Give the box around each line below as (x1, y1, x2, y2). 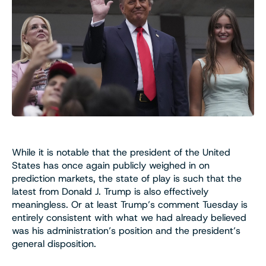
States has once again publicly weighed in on (12, 159, 210, 172)
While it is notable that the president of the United (12, 145, 230, 159)
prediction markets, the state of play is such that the (12, 172, 242, 185)
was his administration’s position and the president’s (12, 224, 240, 237)
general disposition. (12, 237, 99, 250)
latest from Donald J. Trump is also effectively (12, 185, 208, 198)
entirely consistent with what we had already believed (12, 211, 246, 224)
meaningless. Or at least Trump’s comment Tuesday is (12, 198, 248, 211)
